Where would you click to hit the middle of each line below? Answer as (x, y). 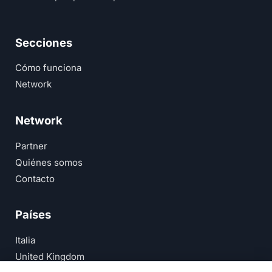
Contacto (35, 178)
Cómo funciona (49, 68)
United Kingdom (50, 257)
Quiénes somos (49, 162)
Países (33, 215)
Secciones (44, 42)
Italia (25, 240)
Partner (32, 146)
